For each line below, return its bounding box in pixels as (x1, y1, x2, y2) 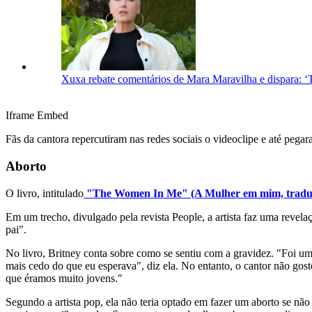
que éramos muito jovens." (6, 272, 123, 284)
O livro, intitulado (6, 187, 84, 199)
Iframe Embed (6, 109, 68, 122)
